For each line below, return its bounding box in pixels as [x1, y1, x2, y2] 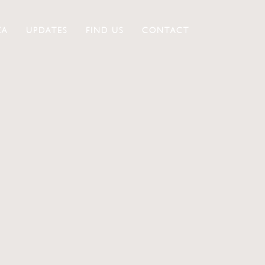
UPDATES [26, 25, 68, 35]
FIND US [85, 25, 124, 35]
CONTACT [141, 25, 189, 35]
